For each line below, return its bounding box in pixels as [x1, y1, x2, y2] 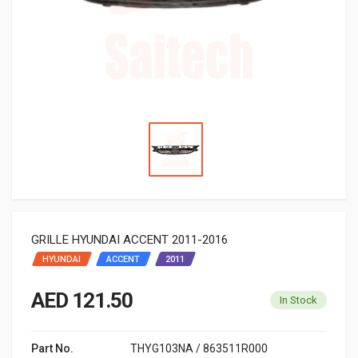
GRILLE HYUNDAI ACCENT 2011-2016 [31, 232, 228, 247]
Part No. [31, 341, 74, 355]
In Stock [280, 293, 317, 306]
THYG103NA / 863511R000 [130, 341, 268, 355]
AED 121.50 [31, 288, 133, 312]
